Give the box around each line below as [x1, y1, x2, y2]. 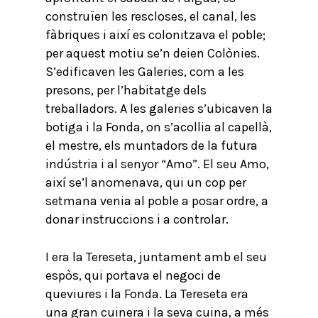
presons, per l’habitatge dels [45, 82, 207, 98]
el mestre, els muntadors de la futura [45, 138, 258, 153]
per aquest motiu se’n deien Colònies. [45, 45, 260, 61]
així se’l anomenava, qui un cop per [45, 175, 246, 190]
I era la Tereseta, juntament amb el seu [45, 249, 267, 265]
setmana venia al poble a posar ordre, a [45, 193, 268, 209]
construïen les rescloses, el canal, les [45, 9, 256, 24]
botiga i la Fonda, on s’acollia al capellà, [45, 119, 272, 135]
